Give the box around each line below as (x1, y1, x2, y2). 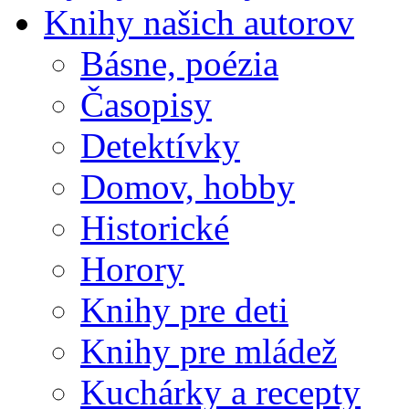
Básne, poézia (80, 43, 278, 83)
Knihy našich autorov (44, 2, 354, 42)
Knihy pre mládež (80, 330, 337, 371)
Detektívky (80, 125, 240, 165)
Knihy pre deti (80, 289, 288, 330)
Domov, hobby (80, 166, 295, 206)
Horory (80, 248, 184, 288)
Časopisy (80, 84, 212, 124)
